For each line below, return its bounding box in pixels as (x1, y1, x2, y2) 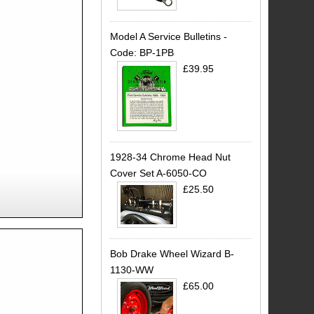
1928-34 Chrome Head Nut (109, 151, 231, 163)
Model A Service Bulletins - (109, 30, 227, 42)
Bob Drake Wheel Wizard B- (109, 248, 234, 259)
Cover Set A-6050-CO (109, 167, 207, 179)
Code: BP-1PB (109, 46, 174, 58)
